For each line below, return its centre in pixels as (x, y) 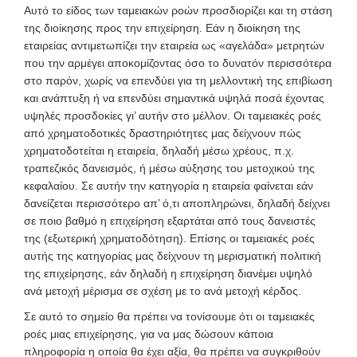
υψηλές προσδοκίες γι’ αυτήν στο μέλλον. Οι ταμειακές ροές (173, 115)
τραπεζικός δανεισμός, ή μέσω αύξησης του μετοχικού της (169, 168)
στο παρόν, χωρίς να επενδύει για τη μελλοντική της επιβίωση (178, 80)
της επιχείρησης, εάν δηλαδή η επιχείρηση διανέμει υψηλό (168, 273)
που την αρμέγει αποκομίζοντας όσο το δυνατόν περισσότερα (178, 63)
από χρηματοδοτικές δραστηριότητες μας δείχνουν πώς (163, 133)
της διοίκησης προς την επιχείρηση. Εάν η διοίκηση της (162, 27)
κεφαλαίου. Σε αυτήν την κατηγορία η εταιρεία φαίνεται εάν (169, 185)
